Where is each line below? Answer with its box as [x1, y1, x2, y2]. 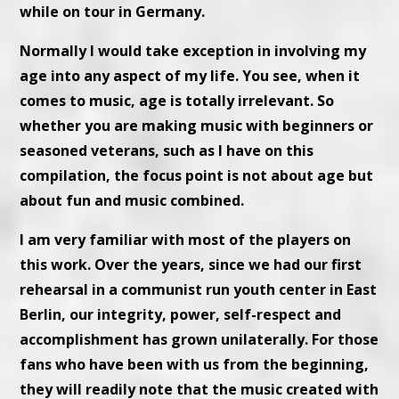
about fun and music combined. [20, 191, 245, 211]
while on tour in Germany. [20, 2, 206, 22]
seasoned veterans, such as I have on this [20, 141, 314, 161]
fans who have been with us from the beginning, [20, 354, 370, 375]
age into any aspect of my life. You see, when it [20, 66, 361, 86]
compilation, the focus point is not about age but [20, 166, 374, 186]
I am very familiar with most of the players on [20, 230, 352, 250]
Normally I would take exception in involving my [20, 41, 367, 61]
